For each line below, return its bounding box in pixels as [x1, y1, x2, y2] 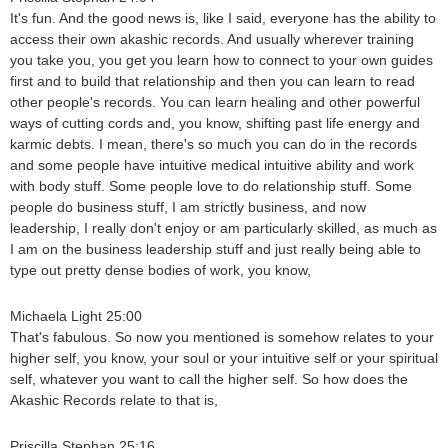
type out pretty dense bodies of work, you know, [10, 263, 311, 278]
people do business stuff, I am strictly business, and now [10, 200, 366, 215]
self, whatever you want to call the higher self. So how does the [10, 372, 408, 387]
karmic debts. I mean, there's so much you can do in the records [10, 137, 417, 152]
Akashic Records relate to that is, [10, 393, 218, 408]
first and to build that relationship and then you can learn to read [10, 74, 415, 89]
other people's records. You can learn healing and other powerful [10, 95, 420, 110]
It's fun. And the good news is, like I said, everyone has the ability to [10, 11, 436, 26]
